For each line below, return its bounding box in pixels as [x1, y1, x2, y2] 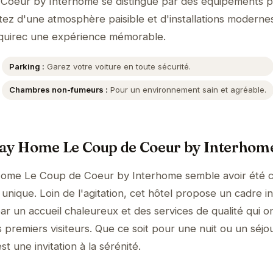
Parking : [9, 61, 45, 71]
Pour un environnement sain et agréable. [108, 85, 267, 95]
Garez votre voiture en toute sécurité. [44, 61, 191, 71]
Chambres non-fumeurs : [9, 85, 108, 95]
